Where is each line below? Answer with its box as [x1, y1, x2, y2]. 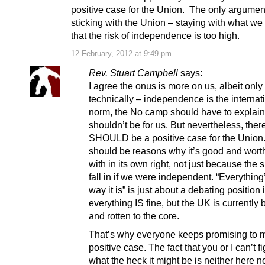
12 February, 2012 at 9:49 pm [71, 49, 172, 58]
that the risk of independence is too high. [71, 30, 240, 41]
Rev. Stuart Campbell [89, 67, 178, 78]
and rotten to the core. [89, 210, 179, 221]
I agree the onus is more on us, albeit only [89, 80, 263, 91]
